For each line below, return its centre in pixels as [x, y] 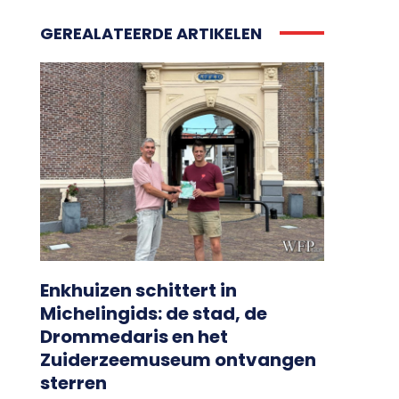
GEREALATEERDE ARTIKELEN [151, 38]
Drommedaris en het [134, 342]
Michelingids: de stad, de [153, 318]
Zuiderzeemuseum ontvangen [178, 365]
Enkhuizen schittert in [138, 295]
